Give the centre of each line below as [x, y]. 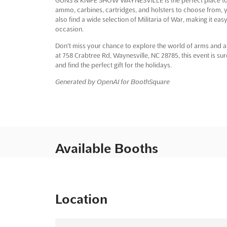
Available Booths [106, 148]
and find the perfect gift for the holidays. [113, 65]
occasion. [69, 29]
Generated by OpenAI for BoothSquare [112, 81]
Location [81, 199]
